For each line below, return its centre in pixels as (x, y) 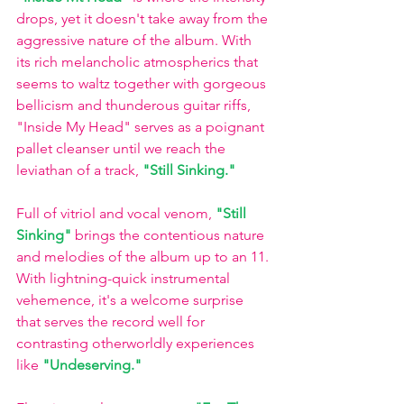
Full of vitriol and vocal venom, (114, 213)
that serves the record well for (112, 321)
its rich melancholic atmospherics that (139, 62)
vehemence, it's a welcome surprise (132, 300)
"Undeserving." (94, 365)
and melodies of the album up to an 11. (144, 257)
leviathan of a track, (78, 170)
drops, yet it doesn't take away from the (144, 18)
